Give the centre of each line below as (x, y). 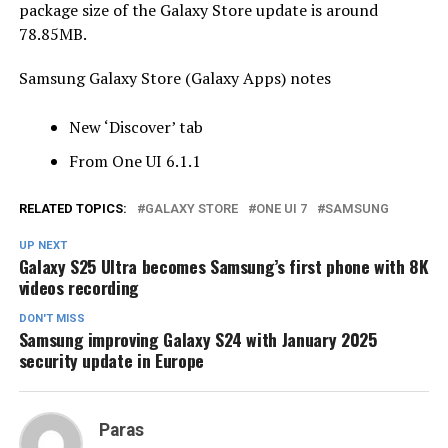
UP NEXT (42, 245)
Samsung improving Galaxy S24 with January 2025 (197, 338)
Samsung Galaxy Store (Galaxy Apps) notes (174, 77)
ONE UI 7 (281, 208)
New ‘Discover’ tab (135, 126)
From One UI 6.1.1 (134, 160)
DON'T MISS (51, 318)
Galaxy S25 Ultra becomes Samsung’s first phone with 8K (223, 265)
